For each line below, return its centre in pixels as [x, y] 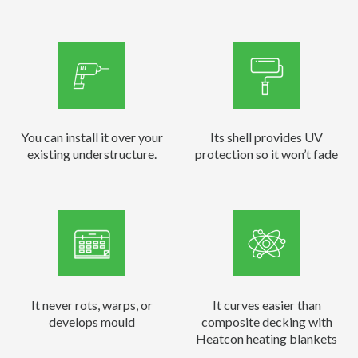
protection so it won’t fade [267, 153]
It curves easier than [267, 304]
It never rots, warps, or [91, 304]
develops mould [91, 321]
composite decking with [267, 321]
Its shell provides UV [267, 137]
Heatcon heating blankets [267, 338]
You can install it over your [91, 137]
